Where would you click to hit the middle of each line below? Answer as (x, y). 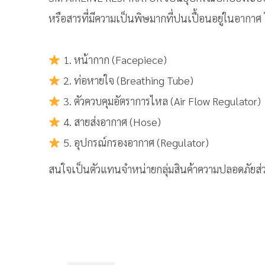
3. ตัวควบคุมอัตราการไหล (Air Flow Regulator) (161, 101)
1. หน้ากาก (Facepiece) (114, 60)
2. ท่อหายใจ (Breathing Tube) (127, 80)
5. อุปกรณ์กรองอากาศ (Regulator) (135, 143)
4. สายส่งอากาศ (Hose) (111, 122)
